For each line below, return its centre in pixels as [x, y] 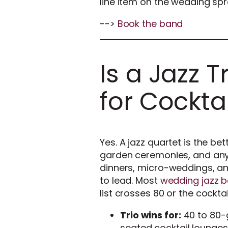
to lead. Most [130, 180]
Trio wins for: [151, 215]
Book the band [150, 24]
